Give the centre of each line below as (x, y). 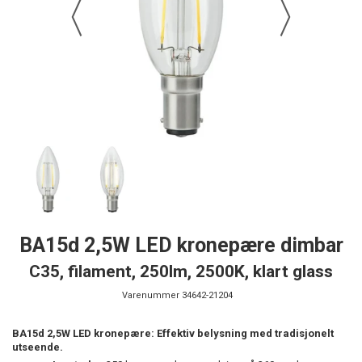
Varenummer (150, 295)
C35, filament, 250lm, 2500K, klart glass (181, 271)
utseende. (38, 347)
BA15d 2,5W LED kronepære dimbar (181, 245)
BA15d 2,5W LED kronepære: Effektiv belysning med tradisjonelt (173, 333)
